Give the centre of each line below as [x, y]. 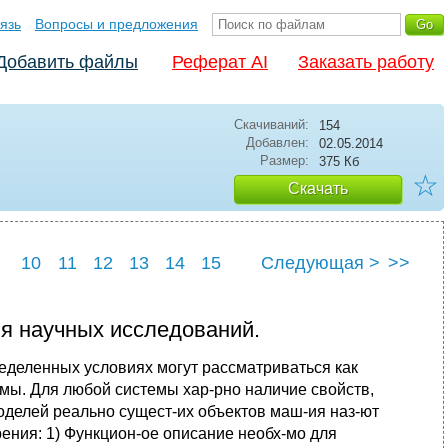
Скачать [318, 188]
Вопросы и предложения [116, 24]
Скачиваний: [271, 124]
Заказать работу [366, 62]
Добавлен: [277, 142]
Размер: [284, 160]
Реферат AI [220, 62]
